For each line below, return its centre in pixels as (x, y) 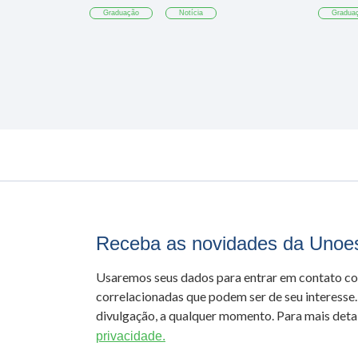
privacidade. (131, 336)
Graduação (121, 12)
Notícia (191, 12)
